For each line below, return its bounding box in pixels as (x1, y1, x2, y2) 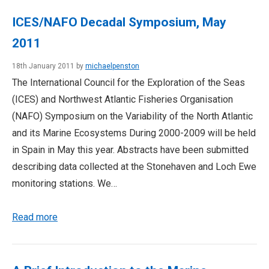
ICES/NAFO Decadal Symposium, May (12, 15, 226, 29)
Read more (12, 211, 58, 223)
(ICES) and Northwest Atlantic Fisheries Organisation (12, 94, 233, 105)
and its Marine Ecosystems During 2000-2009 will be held (12, 127, 256, 139)
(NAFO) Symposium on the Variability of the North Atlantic (12, 110, 253, 122)
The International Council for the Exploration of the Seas (12, 77, 245, 88)
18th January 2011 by (12, 62, 85, 70)
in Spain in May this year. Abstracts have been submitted (12, 144, 249, 156)
